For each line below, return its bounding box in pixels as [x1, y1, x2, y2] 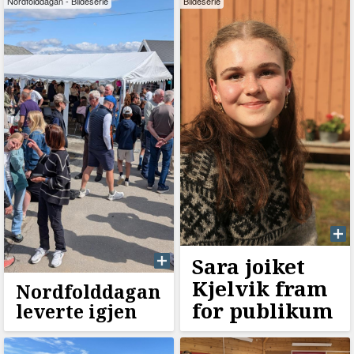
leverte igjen [16, 298, 137, 324]
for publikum [191, 296, 333, 325]
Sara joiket [191, 251, 305, 281]
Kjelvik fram [191, 273, 328, 303]
